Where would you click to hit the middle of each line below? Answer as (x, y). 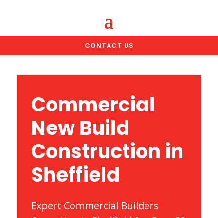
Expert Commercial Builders (95, 206)
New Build (80, 128)
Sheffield (75, 175)
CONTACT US (109, 45)
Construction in (107, 151)
